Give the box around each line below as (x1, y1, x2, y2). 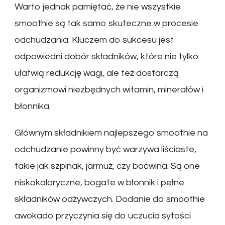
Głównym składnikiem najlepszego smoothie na (15, 128, 208, 138)
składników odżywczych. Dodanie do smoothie (15, 194, 205, 204)
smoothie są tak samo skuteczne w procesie (15, 18, 198, 28)
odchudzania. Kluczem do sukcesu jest (15, 35, 174, 45)
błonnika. (15, 101, 51, 111)
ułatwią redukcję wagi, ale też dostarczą (15, 68, 179, 78)
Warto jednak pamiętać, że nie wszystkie (15, 2, 181, 12)
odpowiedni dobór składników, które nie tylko (15, 51, 199, 61)
